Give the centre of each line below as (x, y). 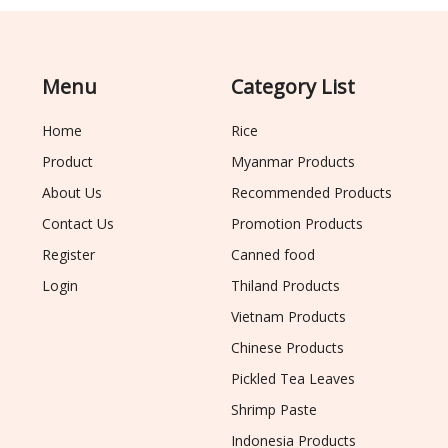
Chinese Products (288, 348)
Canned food (273, 255)
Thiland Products (286, 286)
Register (69, 255)
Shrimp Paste (274, 410)
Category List (293, 87)
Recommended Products (312, 193)
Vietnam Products (289, 317)
